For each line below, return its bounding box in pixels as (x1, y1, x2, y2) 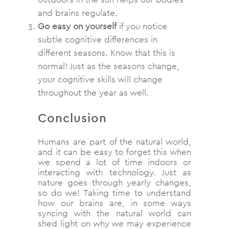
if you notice (117, 20, 167, 32)
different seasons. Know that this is (38, 47, 175, 58)
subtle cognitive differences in (38, 33, 157, 45)
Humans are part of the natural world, (38, 135, 191, 147)
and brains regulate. (38, 7, 118, 18)
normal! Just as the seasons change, (38, 60, 179, 72)
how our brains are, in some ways (38, 197, 191, 209)
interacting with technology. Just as (38, 166, 191, 178)
